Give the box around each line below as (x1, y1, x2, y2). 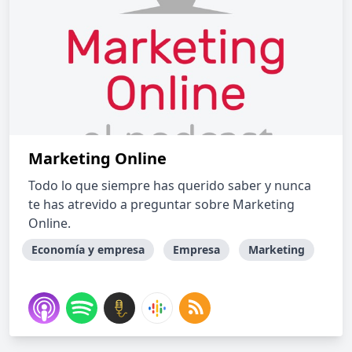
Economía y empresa (31, 242, 145, 257)
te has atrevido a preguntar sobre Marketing (28, 196, 295, 213)
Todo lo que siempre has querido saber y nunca (28, 177, 311, 194)
